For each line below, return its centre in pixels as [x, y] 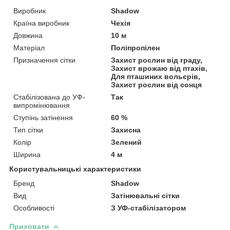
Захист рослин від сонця [157, 84]
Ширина [27, 154]
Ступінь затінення [43, 117]
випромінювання [42, 105]
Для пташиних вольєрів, [156, 76]
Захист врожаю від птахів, [159, 68]
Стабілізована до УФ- [49, 97]
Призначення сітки [44, 60]
